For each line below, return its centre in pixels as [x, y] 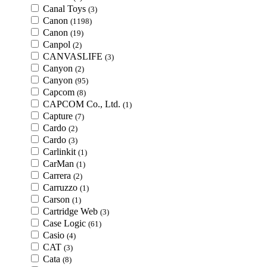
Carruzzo [61, 187]
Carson [58, 199]
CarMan [60, 164]
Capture [59, 116]
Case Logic [66, 223]
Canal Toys [66, 9]
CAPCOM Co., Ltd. [83, 104]
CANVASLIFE [74, 56]
